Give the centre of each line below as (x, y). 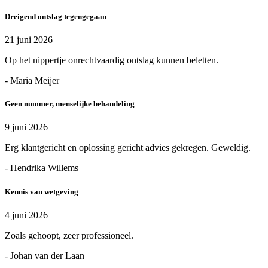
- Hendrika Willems (42, 168)
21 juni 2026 (29, 40)
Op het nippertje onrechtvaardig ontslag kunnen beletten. (112, 60)
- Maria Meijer (32, 81)
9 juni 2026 (26, 127)
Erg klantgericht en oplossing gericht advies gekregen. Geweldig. (128, 148)
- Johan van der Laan (45, 255)
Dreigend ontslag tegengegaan (56, 16)
